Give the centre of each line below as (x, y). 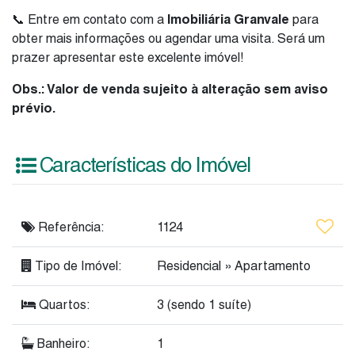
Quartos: (63, 305)
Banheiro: (62, 344)
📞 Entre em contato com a (90, 20)
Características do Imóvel (145, 165)
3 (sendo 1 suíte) (204, 305)
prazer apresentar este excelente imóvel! (128, 58)
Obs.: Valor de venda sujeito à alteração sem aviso (170, 90)
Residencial (191, 266)
